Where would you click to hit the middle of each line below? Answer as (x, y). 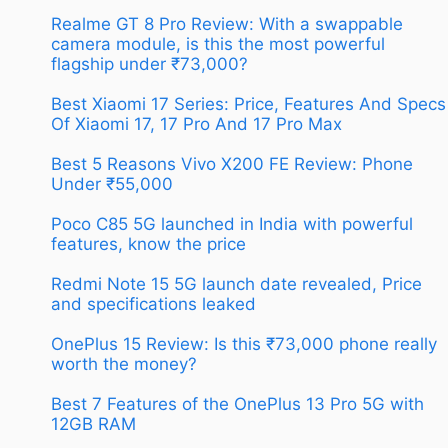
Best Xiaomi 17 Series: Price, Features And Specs (248, 104)
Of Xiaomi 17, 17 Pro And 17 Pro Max (196, 124)
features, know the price (148, 244)
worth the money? (124, 364)
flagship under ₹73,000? (149, 64)
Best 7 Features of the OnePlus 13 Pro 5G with (237, 404)
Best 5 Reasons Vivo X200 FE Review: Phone (232, 164)
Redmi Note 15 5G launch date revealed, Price (236, 284)
